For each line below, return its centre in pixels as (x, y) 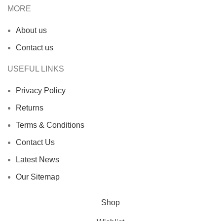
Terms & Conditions (50, 125)
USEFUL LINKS (36, 69)
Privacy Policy (41, 91)
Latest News (37, 160)
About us (31, 31)
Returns (30, 108)
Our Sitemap (38, 177)
